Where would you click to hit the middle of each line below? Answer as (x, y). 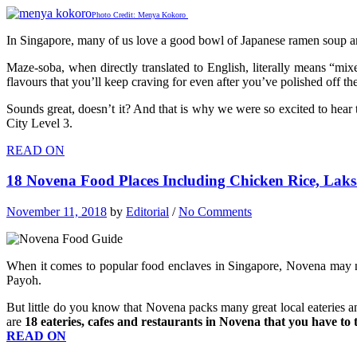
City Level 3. (39, 123)
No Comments (215, 212)
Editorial (147, 212)
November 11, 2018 (57, 212)
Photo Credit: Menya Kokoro (140, 14)
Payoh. (24, 280)
